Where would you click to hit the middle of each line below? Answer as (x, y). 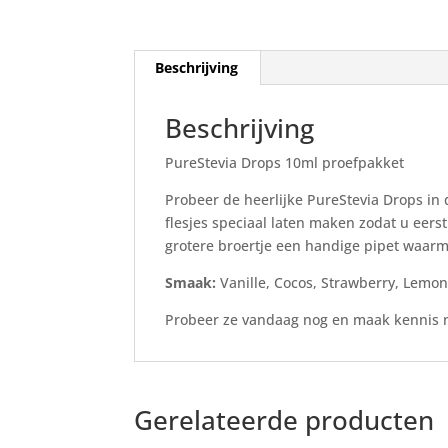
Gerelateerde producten (284, 420)
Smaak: (191, 283)
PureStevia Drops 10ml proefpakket (285, 163)
